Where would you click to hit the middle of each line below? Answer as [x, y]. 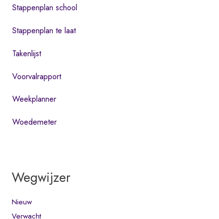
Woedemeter [35, 121]
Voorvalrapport [37, 76]
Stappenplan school [45, 8]
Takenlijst [27, 53]
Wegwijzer [41, 177]
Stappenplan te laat [44, 31]
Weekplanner [34, 99]
